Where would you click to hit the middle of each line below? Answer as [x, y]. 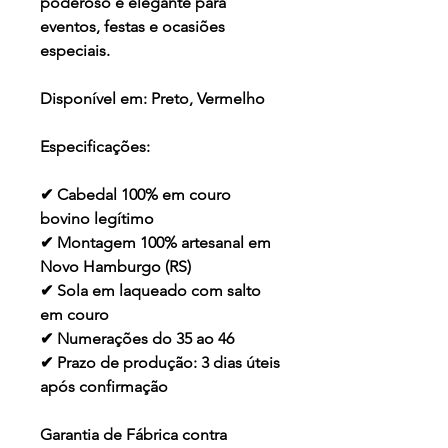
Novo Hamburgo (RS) [115, 267]
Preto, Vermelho [208, 99]
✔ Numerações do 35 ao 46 [137, 339]
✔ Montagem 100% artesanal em [155, 243]
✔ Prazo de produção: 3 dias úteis [160, 363]
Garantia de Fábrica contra [133, 435]
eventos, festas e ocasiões [132, 27]
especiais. [75, 51]
